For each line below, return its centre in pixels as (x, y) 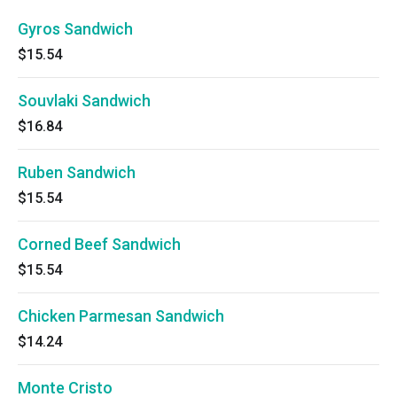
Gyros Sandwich (75, 29)
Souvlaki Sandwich (84, 101)
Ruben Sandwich (77, 172)
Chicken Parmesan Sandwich (121, 316)
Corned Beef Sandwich (99, 244)
